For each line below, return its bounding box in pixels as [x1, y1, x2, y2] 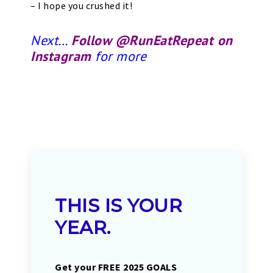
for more [91, 48, 146, 65]
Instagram [30, 48, 91, 65]
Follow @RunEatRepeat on [71, 32, 233, 49]
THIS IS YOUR [55, 194, 182, 217]
